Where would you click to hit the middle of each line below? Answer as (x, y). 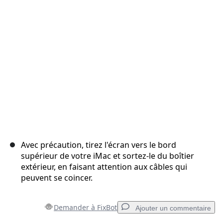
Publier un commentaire (162, 30)
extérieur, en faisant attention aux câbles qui (104, 167)
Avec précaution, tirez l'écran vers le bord (99, 145)
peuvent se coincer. (57, 178)
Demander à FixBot (85, 208)
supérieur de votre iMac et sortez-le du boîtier (108, 156)
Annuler (105, 30)
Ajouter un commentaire (173, 208)
